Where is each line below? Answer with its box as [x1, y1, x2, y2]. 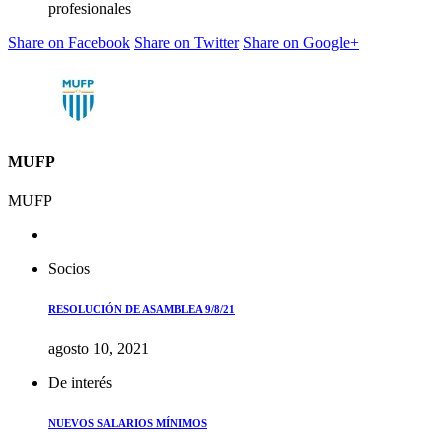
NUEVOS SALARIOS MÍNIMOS [48, 417, 207, 429]
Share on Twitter [134, 33, 239, 51]
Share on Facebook [8, 33, 130, 51]
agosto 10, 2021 [48, 340, 149, 358]
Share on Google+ [243, 33, 359, 51]
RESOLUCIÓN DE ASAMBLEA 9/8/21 [48, 303, 235, 316]
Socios [48, 260, 90, 278]
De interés [48, 374, 112, 392]
